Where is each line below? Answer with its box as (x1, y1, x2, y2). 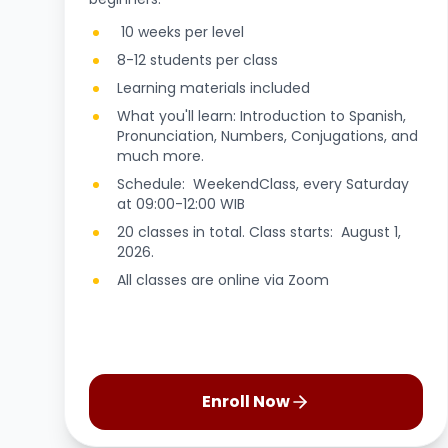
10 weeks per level (117, 22, 248, 42)
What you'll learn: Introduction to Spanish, (117, 106, 406, 126)
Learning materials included (117, 78, 314, 98)
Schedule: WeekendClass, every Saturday (117, 174, 409, 194)
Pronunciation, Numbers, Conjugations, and (117, 126, 418, 146)
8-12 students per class (117, 50, 282, 70)
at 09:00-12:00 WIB (117, 194, 249, 214)
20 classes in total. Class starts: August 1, (117, 222, 401, 242)
